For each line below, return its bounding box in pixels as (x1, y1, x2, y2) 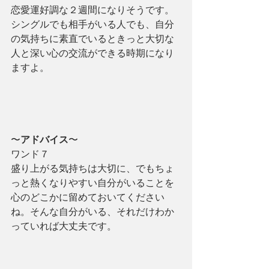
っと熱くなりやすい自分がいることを (11, 176, 174, 189)
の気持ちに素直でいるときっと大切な (11, 32, 174, 44)
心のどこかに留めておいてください (11, 190, 165, 203)
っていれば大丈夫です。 (11, 219, 116, 232)
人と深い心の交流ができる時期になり (11, 46, 174, 59)
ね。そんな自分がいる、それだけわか (11, 205, 174, 217)
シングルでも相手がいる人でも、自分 (11, 17, 174, 30)
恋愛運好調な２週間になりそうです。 (11, 3, 174, 16)
